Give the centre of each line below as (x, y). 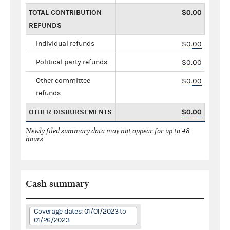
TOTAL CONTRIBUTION (65, 12)
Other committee (63, 80)
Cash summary (57, 184)
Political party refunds (72, 62)
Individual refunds (65, 43)
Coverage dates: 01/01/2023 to (80, 211)
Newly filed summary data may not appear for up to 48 (108, 131)
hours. (35, 139)
